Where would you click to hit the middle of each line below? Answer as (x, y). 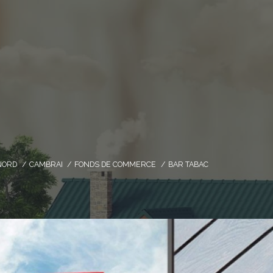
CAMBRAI (46, 164)
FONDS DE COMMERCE (115, 164)
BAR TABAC (188, 164)
